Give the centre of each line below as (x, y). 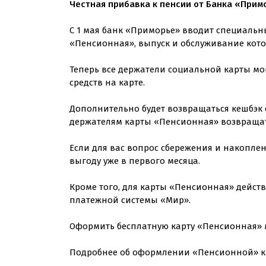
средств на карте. (107, 82)
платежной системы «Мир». (130, 200)
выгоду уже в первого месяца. (135, 161)
